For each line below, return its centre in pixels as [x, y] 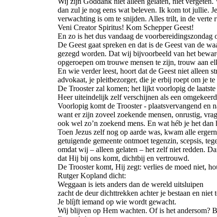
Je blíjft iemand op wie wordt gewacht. [117, 202]
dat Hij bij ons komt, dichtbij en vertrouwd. [124, 158]
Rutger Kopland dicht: [92, 176]
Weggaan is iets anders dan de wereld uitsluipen [131, 184]
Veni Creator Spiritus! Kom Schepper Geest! [126, 27]
